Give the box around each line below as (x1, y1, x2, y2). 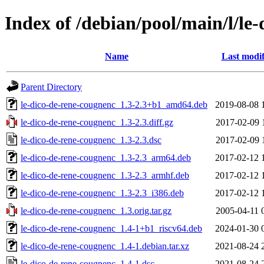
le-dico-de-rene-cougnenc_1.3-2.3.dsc (21, 134, 161, 145)
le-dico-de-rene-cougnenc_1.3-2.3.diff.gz (21, 117, 173, 127)
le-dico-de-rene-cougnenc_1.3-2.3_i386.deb (21, 187, 184, 198)
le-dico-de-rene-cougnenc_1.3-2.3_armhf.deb (21, 170, 189, 180)
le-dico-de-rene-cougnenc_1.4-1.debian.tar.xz (21, 240, 189, 251)
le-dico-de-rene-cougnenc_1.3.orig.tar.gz (21, 205, 171, 216)
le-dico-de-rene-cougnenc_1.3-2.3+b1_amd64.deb (21, 99, 207, 110)
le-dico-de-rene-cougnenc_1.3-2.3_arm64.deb (21, 152, 191, 163)
